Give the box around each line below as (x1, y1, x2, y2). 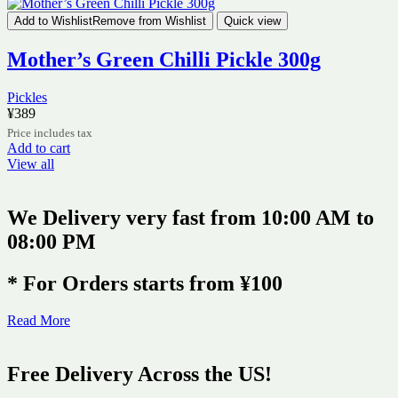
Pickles (7, 89, 47, 105)
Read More (7, 313, 70, 329)
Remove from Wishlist (92, 13, 206, 28)
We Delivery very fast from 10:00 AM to (7, 205, 374, 229)
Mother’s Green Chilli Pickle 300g (7, 47, 321, 71)
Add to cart (7, 139, 70, 155)
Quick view (224, 13, 281, 28)
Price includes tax (7, 125, 92, 139)
